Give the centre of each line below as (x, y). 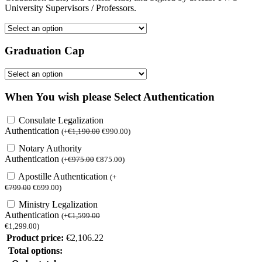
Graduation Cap (45, 51)
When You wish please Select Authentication (110, 96)
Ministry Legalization (58, 205)
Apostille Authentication (64, 177)
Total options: (35, 251)
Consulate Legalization (61, 120)
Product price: (35, 238)
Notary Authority (50, 149)
